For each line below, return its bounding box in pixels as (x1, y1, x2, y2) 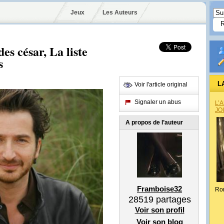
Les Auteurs (102, 9, 137, 16)
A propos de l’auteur (125, 119, 183, 126)
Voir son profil (134, 205, 184, 214)
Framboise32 (137, 184, 182, 193)
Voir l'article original (134, 81, 187, 88)
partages (153, 194, 191, 204)
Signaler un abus (134, 98, 181, 105)
